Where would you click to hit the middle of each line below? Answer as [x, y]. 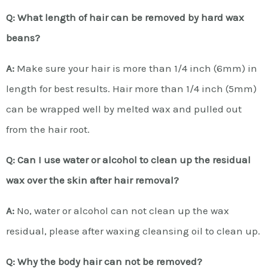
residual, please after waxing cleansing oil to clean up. [133, 231]
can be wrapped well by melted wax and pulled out [124, 109]
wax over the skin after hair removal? [92, 180]
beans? [23, 37]
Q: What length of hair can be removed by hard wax [125, 17]
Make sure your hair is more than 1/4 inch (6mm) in [136, 68]
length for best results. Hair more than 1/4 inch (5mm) [131, 88]
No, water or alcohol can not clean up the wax [122, 210]
